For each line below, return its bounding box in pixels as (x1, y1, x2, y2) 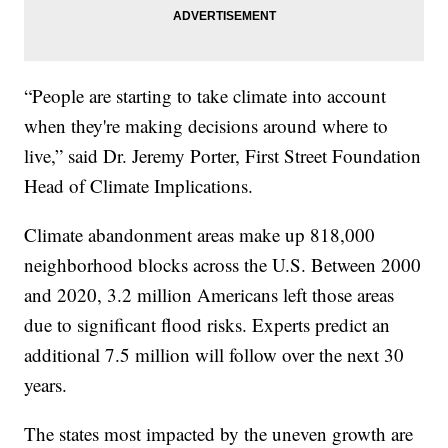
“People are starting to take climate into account (24, 82, 387, 108)
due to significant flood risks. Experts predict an (24, 311, 391, 337)
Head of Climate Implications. (24, 172, 266, 198)
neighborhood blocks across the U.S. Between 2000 (24, 251, 422, 277)
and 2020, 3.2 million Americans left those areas (24, 281, 395, 307)
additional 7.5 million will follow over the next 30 (24, 341, 405, 367)
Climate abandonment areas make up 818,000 (24, 221, 376, 247)
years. (24, 371, 74, 397)
